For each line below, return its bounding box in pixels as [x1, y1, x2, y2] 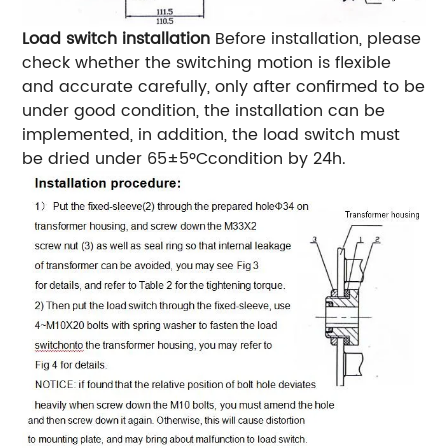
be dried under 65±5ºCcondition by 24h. [22, 146, 347, 173]
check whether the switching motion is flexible [22, 50, 392, 77]
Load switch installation [22, 26, 211, 53]
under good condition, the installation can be [22, 98, 386, 125]
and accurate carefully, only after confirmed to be [22, 74, 426, 101]
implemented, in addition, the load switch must [22, 122, 401, 149]
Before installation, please [210, 26, 422, 53]
